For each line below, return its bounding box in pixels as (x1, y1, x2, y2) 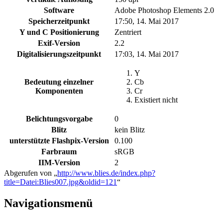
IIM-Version (38, 158, 80, 167)
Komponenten (35, 87, 83, 96)
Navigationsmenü (4, 197, 93, 210)
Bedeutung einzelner (24, 78, 94, 87)
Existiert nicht (134, 96, 178, 105)
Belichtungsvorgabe (25, 114, 93, 123)
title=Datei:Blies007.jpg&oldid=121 (4, 178, 117, 187)
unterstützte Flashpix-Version (9, 136, 109, 145)
